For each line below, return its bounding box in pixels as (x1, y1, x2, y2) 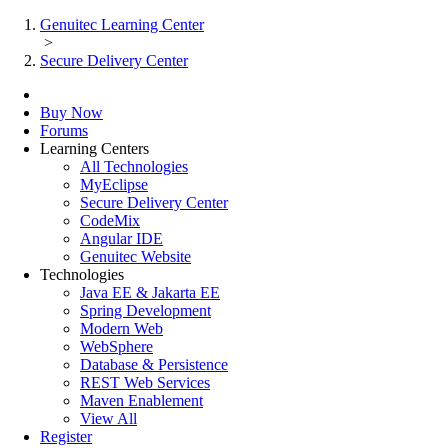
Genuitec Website (80, 248, 191, 265)
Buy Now (40, 104, 103, 121)
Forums (40, 122, 88, 139)
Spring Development (80, 302, 211, 319)
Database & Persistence (80, 356, 228, 373)
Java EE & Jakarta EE (80, 284, 220, 301)
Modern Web (80, 320, 163, 337)
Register (40, 428, 92, 445)
